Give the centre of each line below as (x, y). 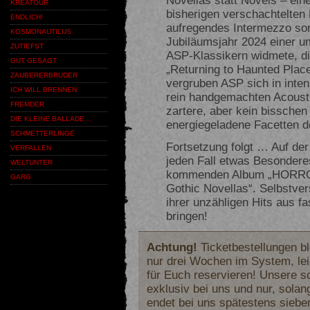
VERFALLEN (31, 148)
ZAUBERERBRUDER (44, 75)
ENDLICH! (27, 17)
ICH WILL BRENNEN (44, 90)
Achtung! (172, 247)
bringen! (187, 216)
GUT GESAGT (34, 61)
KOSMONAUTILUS (41, 31)
